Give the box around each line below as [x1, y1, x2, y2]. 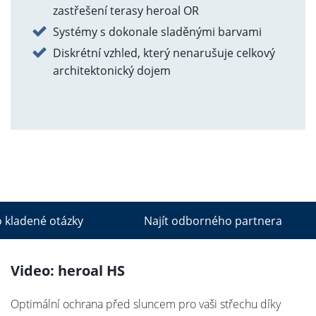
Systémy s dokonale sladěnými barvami [52, 24, 262, 39]
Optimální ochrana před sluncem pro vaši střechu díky [10, 296, 281, 312]
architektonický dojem [52, 63, 171, 78]
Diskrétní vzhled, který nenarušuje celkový [52, 45, 275, 61]
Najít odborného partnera [143, 212, 282, 229]
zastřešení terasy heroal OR [52, 3, 199, 18]
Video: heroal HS [10, 261, 125, 280]
